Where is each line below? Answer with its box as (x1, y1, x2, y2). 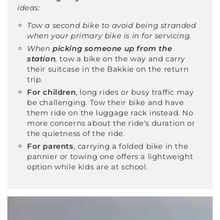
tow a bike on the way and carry (57, 54, 186, 64)
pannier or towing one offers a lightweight (27, 152, 193, 162)
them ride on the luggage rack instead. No (27, 108, 193, 118)
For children (27, 87, 76, 97)
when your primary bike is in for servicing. (27, 31, 192, 41)
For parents (27, 141, 74, 151)
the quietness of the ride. (27, 129, 125, 138)
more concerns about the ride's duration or (27, 118, 195, 128)
